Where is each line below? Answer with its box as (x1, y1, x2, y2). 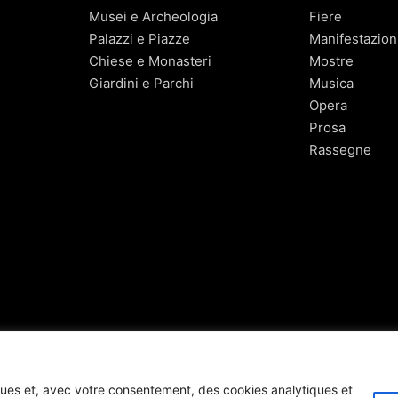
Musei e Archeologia (89, 8, 218, 26)
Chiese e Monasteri (89, 52, 211, 70)
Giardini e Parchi (89, 75, 194, 92)
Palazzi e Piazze (89, 30, 190, 48)
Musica (309, 75, 354, 92)
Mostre (309, 52, 354, 70)
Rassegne (309, 141, 371, 159)
